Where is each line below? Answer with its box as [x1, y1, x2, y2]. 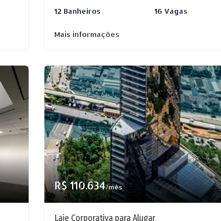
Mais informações [54, 30, 119, 39]
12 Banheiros [54, 6, 101, 16]
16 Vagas [154, 6, 187, 16]
